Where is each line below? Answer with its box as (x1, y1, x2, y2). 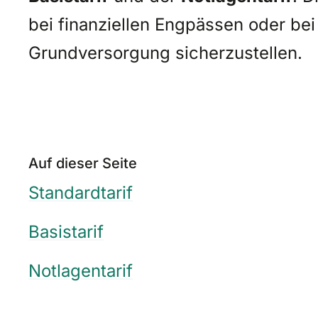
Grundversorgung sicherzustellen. (28, 41, 302, 62)
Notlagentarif (28, 260, 133, 281)
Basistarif (28, 221, 104, 242)
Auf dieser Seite (28, 153, 137, 171)
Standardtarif (28, 182, 133, 203)
